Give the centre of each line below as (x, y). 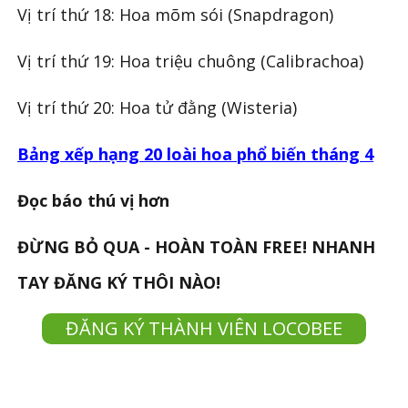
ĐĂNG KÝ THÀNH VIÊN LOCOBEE (204, 328)
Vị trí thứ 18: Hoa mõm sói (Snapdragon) (176, 14)
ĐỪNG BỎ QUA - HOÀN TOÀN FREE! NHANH (197, 246)
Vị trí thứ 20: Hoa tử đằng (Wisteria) (158, 107)
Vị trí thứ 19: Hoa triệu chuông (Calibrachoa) (191, 61)
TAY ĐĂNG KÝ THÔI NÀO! (119, 282)
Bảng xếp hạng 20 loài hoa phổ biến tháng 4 (196, 153)
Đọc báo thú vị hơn (94, 200)
